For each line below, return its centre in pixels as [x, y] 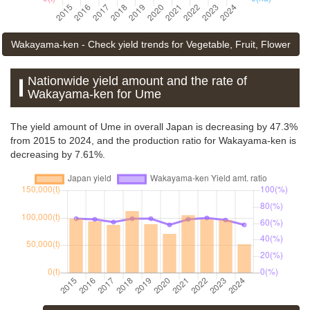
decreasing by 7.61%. [58, 154]
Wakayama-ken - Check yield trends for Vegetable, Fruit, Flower [151, 44]
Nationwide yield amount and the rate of [138, 81]
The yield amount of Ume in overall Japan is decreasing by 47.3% [154, 126]
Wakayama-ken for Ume [95, 94]
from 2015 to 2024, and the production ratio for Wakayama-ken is [153, 140]
